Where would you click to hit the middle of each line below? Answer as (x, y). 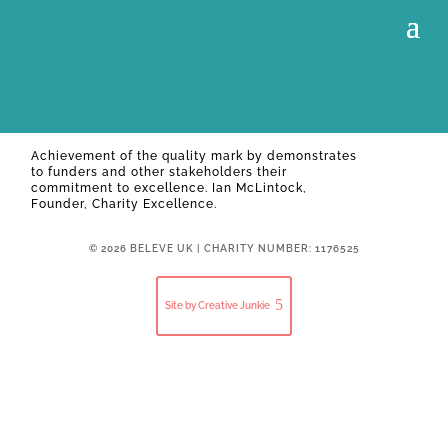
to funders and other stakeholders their (159, 171)
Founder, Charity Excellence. (124, 203)
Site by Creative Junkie (217, 306)
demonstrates (312, 155)
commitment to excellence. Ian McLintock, (169, 187)
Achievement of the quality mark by (149, 155)
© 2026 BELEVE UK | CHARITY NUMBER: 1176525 (224, 248)
